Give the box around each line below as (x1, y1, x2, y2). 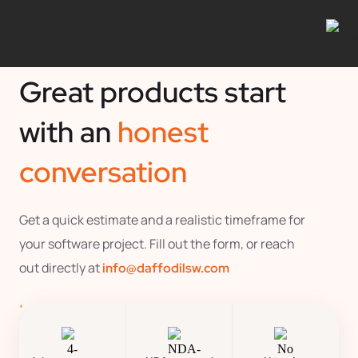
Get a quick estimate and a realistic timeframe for (19, 211, 306, 229)
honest (117, 113, 209, 151)
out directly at (19, 259, 103, 276)
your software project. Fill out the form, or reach (19, 235, 296, 253)
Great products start (19, 73, 287, 111)
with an (19, 113, 118, 151)
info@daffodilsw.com (102, 260, 230, 276)
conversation (19, 153, 188, 191)
